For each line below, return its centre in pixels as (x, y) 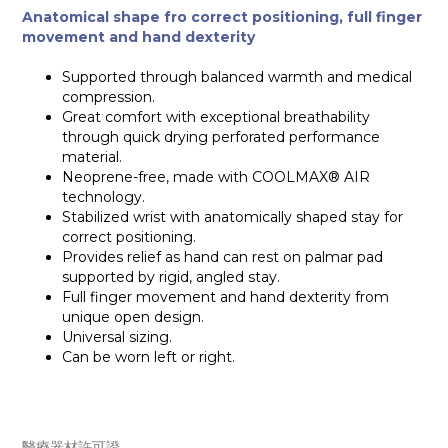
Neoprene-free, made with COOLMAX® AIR (216, 177)
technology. (103, 197)
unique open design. (133, 317)
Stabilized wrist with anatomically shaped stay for (232, 217)
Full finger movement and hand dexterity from (225, 297)
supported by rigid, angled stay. (171, 277)
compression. (108, 97)
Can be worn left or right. (148, 357)
